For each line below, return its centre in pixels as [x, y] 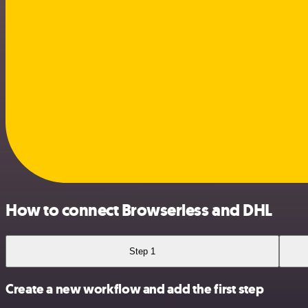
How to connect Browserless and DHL [139, 210]
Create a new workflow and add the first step [135, 289]
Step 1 [143, 251]
